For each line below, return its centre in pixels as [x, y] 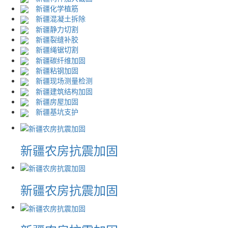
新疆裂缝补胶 [56, 39]
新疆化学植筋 [56, 8]
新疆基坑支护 [56, 112]
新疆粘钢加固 [56, 70]
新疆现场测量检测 [63, 81]
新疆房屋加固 [56, 101]
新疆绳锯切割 [56, 50]
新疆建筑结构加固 [63, 91]
